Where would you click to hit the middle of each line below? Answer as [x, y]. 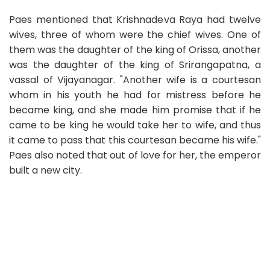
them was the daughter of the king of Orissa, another [135, 50]
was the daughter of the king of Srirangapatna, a [135, 65]
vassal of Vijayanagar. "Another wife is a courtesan [135, 80]
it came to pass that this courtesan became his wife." [135, 140]
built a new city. [46, 171]
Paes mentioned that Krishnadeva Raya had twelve [135, 20]
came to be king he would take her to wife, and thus [135, 125]
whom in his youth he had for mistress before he [135, 95]
